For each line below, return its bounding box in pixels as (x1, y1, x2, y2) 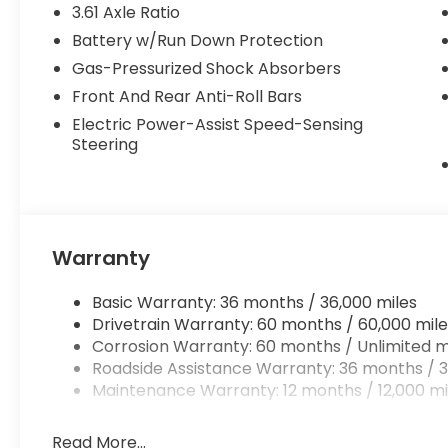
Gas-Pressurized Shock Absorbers (72, 57, 342, 81)
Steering (72, 133, 139, 157)
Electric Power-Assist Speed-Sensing (72, 113, 364, 137)
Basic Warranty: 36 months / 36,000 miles (92, 291, 418, 315)
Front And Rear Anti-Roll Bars (72, 85, 303, 109)
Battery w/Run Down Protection (72, 29, 324, 53)
